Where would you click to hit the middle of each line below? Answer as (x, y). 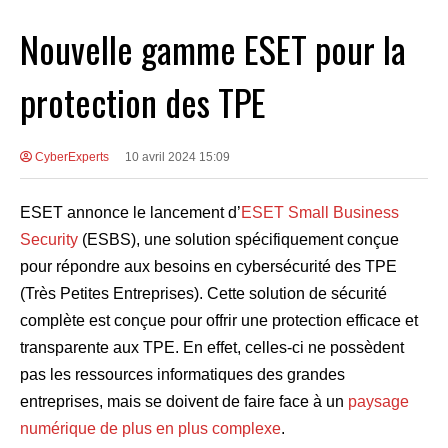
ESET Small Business (320, 213)
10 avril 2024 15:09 (177, 157)
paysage (378, 402)
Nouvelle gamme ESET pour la (213, 49)
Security (49, 240)
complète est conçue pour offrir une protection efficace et (219, 321)
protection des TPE (143, 102)
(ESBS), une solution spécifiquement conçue (238, 240)
